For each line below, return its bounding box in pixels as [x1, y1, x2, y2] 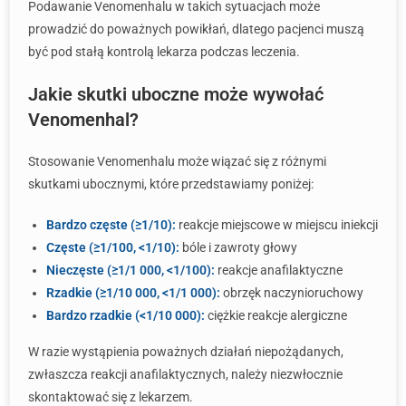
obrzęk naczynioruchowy [220, 285, 363, 300]
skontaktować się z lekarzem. [28, 390, 193, 404]
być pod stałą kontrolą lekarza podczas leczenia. [28, 44, 300, 59]
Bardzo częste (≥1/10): [46, 217, 176, 232]
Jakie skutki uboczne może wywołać [28, 83, 324, 105]
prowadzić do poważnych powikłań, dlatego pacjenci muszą [28, 22, 364, 36]
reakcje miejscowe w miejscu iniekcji [176, 217, 378, 232]
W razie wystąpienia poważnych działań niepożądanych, [28, 344, 343, 359]
